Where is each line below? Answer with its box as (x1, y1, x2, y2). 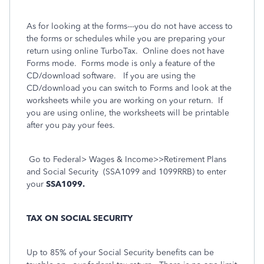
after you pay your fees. (27, 120, 115, 130)
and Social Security (27, 167, 98, 177)
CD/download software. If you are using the (27, 71, 196, 81)
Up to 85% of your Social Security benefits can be (27, 247, 214, 258)
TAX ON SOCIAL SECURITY (27, 213, 133, 223)
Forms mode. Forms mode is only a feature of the (27, 58, 215, 68)
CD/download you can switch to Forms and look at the (27, 83, 232, 93)
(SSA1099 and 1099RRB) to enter (103, 167, 226, 177)
